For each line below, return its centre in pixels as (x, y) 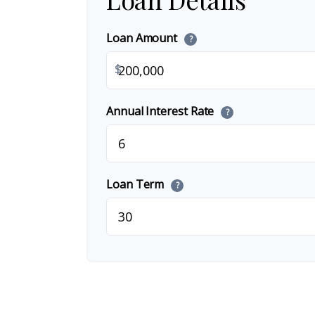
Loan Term (137, 185)
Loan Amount (143, 38)
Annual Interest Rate (162, 111)
